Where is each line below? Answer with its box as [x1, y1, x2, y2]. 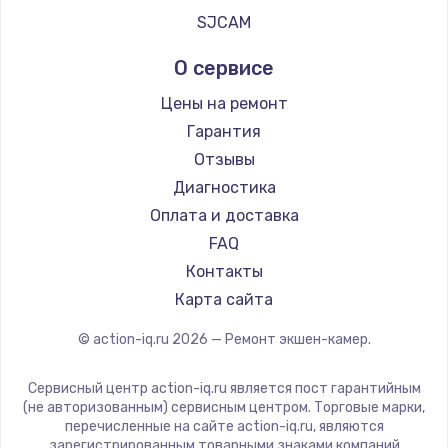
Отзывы [193, 149, 255, 169]
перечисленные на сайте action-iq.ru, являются [64, 417, 384, 435]
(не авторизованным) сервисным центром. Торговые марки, [23, 398, 425, 416]
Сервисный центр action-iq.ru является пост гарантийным [27, 379, 421, 397]
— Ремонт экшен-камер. [207, 330, 371, 348]
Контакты [185, 261, 263, 281]
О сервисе [174, 55, 274, 80]
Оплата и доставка [149, 205, 299, 225]
